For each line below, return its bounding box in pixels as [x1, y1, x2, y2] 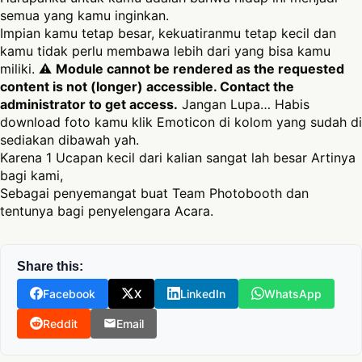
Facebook [43, 286, 95, 301]
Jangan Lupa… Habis [178, 95, 309, 112]
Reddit [43, 316, 78, 330]
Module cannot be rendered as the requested [56, 60, 344, 77]
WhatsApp [264, 286, 322, 301]
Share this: [17, 259, 83, 273]
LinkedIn [180, 286, 225, 301]
